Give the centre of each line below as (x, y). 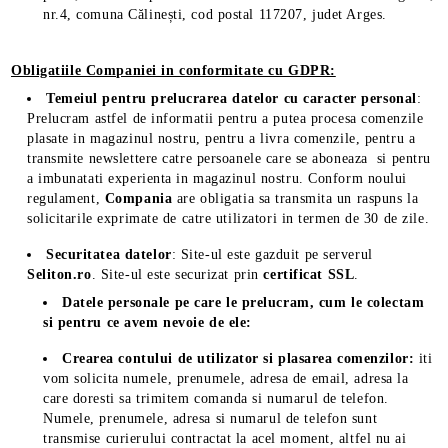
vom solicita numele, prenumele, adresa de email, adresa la (226, 378)
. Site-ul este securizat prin (177, 274)
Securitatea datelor (109, 254)
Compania (140, 198)
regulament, (66, 198)
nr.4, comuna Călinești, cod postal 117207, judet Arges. (215, 14)
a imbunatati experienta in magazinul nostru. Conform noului (217, 178)
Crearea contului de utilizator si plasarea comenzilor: (238, 358)
